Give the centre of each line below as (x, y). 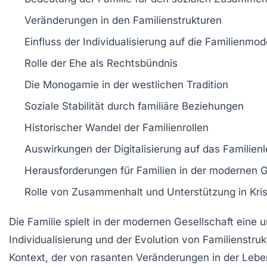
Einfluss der (54, 41)
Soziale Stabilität (64, 106)
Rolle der (47, 63)
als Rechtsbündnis (132, 63)
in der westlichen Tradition (164, 84)
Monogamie (71, 84)
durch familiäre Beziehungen (174, 106)
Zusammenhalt (107, 192)
